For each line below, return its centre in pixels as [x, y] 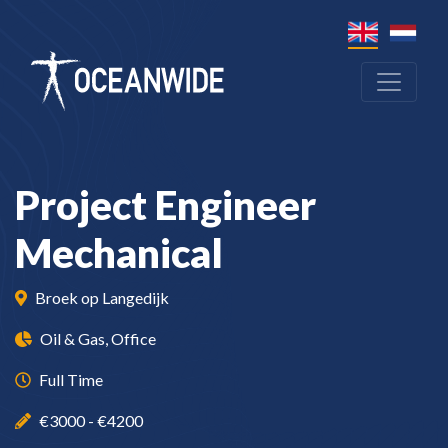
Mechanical [119, 253]
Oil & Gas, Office [98, 339]
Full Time [71, 380]
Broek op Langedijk [102, 298]
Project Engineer [165, 205]
